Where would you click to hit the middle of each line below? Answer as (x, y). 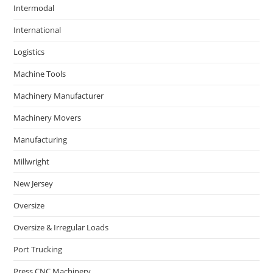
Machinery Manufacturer (59, 95)
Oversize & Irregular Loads (61, 227)
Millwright (32, 161)
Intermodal (34, 8)
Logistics (29, 51)
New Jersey (34, 183)
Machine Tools (40, 73)
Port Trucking (38, 249)
